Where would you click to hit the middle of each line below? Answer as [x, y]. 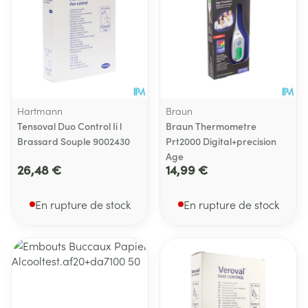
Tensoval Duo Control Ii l [69, 126]
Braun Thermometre [211, 126]
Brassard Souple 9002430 [74, 141]
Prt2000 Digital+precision [221, 141]
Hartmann [40, 111]
